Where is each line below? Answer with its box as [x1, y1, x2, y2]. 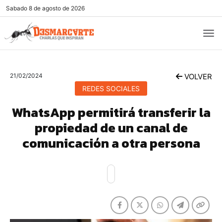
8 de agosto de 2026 [27, 4, 85, 12]
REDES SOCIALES [82, 84, 140, 93]
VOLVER [182, 72, 212, 81]
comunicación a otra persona [22, 133, 200, 153]
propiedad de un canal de [34, 118, 188, 137]
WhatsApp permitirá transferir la [11, 103, 211, 122]
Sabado [6, 4, 27, 12]
